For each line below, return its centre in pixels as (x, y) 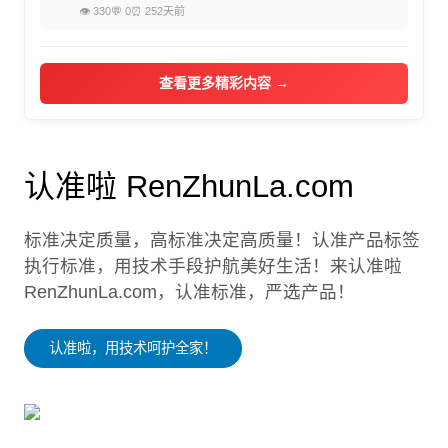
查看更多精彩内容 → (224, 82)
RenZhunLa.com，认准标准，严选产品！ (189, 291)
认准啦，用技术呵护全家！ (133, 347)
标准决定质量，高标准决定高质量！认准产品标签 (222, 239)
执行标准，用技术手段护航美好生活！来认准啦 (213, 265)
